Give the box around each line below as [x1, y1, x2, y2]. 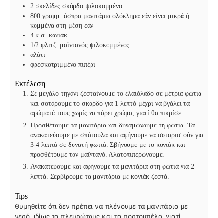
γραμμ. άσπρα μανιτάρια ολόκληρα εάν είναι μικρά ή [42, 12, 189, 19]
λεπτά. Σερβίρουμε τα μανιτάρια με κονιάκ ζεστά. [30, 173, 169, 181]
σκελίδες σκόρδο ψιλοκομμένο [36, 2, 122, 10]
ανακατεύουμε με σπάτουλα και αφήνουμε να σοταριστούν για [30, 131, 203, 139]
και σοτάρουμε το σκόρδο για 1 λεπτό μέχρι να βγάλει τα [30, 100, 190, 108]
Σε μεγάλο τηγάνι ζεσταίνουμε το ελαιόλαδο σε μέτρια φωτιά [30, 90, 201, 98]
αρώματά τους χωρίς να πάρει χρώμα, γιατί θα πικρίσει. [30, 109, 185, 117]
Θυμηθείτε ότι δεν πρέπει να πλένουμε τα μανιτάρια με [15, 202, 188, 210]
